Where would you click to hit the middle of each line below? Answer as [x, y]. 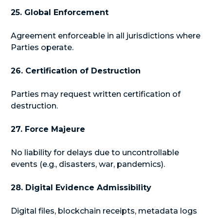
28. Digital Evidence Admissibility [81, 188]
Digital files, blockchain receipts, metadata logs [104, 211]
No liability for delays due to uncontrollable [95, 153]
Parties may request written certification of [96, 94]
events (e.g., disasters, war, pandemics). [88, 164]
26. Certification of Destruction [76, 71]
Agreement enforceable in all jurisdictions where [106, 36]
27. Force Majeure [48, 129]
